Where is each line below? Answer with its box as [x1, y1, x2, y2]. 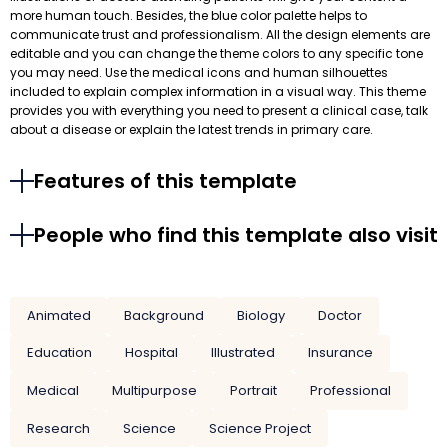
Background [123, 305, 204, 325]
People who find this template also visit [34, 221, 438, 250]
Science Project [208, 418, 311, 438]
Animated [26, 305, 91, 325]
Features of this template [34, 167, 297, 196]
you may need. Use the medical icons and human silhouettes [10, 64, 388, 82]
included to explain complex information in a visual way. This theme [10, 83, 426, 101]
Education [26, 343, 92, 363]
